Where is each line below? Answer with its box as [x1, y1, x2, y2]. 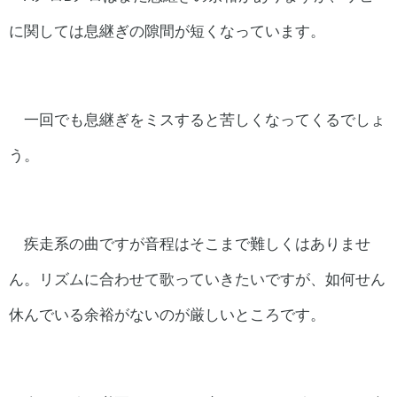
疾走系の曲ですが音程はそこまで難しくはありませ [23, 234, 370, 253]
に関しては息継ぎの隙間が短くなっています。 [9, 21, 325, 41]
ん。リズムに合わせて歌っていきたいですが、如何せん [9, 269, 385, 289]
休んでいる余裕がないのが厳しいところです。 [9, 305, 325, 324]
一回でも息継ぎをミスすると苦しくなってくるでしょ [23, 110, 385, 129]
